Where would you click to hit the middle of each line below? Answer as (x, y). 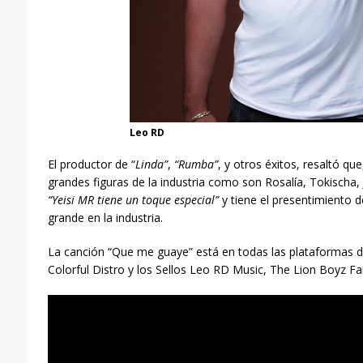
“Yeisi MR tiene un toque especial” (135, 200)
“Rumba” (196, 164)
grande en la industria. (105, 218)
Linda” (151, 164)
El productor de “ (91, 164)
